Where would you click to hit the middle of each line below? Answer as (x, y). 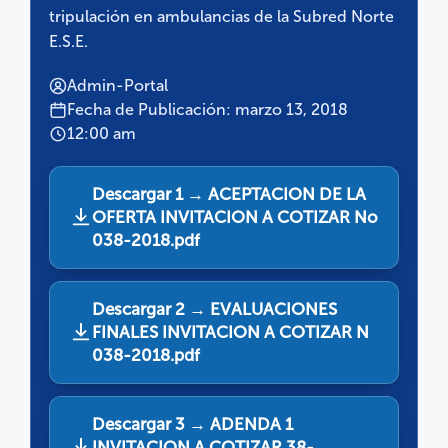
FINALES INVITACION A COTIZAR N (230, 331)
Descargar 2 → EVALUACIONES (214, 308)
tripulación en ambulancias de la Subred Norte (221, 16)
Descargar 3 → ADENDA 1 (192, 423)
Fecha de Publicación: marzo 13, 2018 (207, 109)
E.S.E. (68, 41)
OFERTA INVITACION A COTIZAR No (235, 216)
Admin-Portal (117, 85)
